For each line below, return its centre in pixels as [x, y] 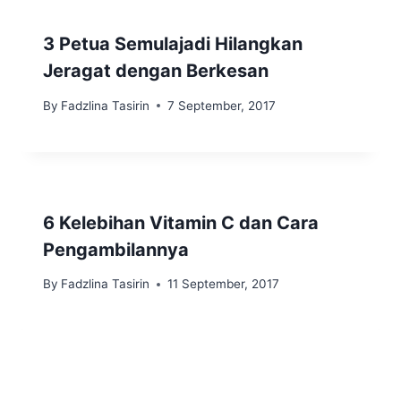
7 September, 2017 [222, 105]
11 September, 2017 [224, 284]
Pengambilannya [116, 249]
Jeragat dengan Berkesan [156, 70]
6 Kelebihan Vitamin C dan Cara [181, 222]
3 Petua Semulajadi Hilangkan [173, 43]
